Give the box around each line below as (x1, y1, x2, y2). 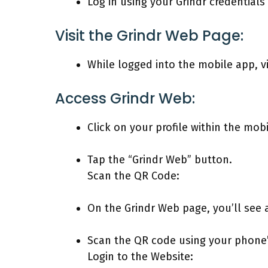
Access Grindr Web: (55, 88, 195, 108)
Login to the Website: (87, 249, 193, 263)
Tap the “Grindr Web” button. (87, 153, 232, 166)
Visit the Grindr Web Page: (55, 25, 243, 45)
